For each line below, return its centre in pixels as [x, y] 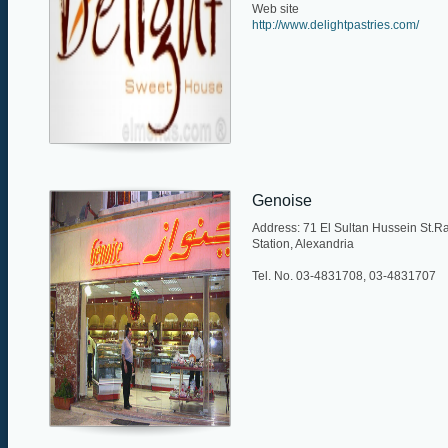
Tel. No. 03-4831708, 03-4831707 [344, 275]
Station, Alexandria [303, 243]
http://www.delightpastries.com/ [335, 24]
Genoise [282, 200]
